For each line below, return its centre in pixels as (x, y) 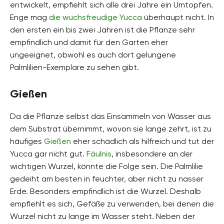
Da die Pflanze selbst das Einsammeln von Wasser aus (110, 116)
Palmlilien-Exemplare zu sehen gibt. (74, 67)
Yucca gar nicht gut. (48, 153)
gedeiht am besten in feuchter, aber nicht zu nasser (107, 178)
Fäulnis (99, 153)
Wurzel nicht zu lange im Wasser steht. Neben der (102, 216)
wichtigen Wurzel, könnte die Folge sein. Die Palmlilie (106, 166)
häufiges (27, 141)
